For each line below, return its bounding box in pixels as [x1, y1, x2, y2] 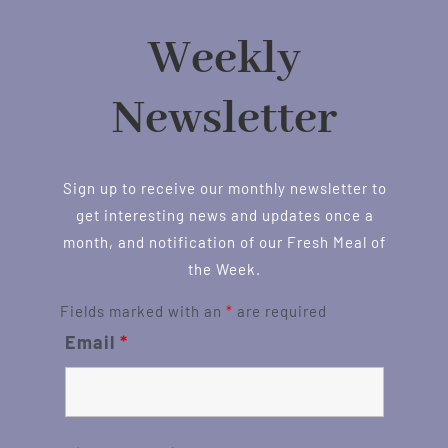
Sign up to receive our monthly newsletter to [62, 178, 387, 197]
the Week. [188, 259, 261, 278]
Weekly [148, 29, 301, 89]
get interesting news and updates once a [75, 205, 374, 224]
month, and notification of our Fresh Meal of [63, 232, 386, 251]
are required [232, 301, 327, 320]
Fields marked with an [59, 301, 226, 320]
